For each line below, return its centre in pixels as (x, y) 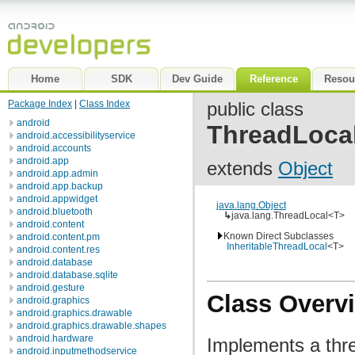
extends (242, 168)
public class (255, 109)
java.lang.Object (251, 205)
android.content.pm (58, 237)
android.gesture (51, 288)
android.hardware (55, 338)
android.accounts (54, 148)
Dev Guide (197, 79)
